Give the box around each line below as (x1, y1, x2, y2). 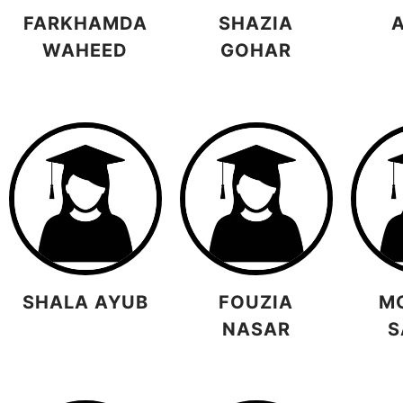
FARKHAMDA (22, 13, 148, 35)
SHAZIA (219, 13, 294, 35)
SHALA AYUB (22, 291, 148, 313)
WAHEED (42, 40, 129, 62)
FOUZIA (219, 291, 294, 313)
